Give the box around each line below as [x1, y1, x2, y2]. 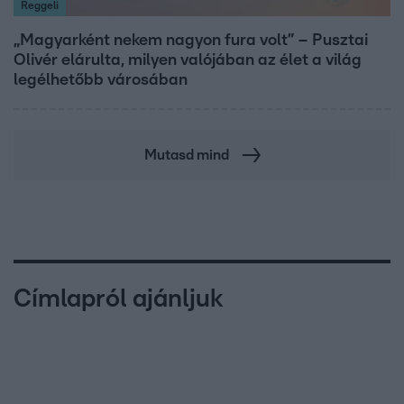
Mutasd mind [143, 147, 229, 162]
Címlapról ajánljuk [14, 286, 224, 312]
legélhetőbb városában [14, 71, 188, 88]
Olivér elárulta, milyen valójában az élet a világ [14, 51, 362, 69]
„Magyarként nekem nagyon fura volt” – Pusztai [14, 32, 368, 49]
